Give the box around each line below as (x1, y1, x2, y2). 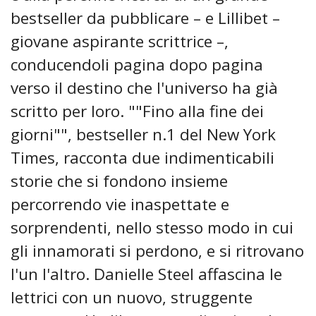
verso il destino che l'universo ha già (11, 77, 278, 99)
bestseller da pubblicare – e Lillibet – (11, 7, 280, 30)
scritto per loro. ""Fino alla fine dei (11, 100, 264, 123)
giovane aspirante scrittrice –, (11, 30, 229, 53)
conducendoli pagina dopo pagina (11, 54, 263, 76)
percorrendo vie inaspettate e (11, 193, 229, 216)
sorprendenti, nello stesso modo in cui (11, 217, 293, 239)
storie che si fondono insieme (11, 170, 228, 193)
